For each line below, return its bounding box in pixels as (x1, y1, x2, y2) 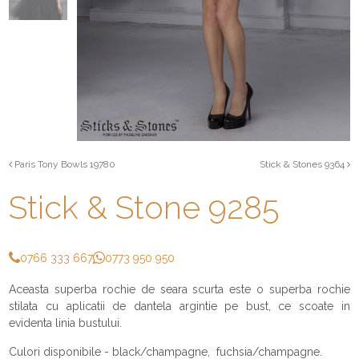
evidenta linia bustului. (9, 316, 123, 329)
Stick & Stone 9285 (9, 188, 280, 226)
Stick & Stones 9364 (259, 158, 347, 170)
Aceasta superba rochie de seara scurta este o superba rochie (9, 282, 350, 296)
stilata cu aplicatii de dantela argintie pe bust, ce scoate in (9, 299, 350, 313)
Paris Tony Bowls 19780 (12, 158, 116, 170)
